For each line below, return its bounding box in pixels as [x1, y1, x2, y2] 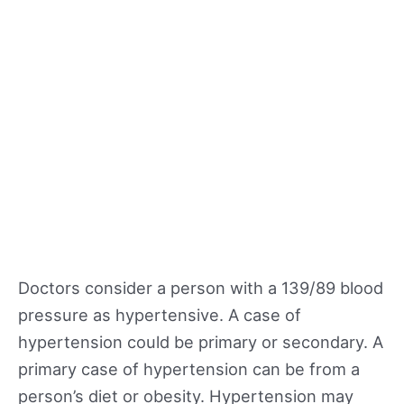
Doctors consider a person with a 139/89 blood [18, 277, 383, 298]
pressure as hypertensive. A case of [18, 304, 301, 325]
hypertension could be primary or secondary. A [18, 331, 383, 352]
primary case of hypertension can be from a [18, 358, 360, 379]
